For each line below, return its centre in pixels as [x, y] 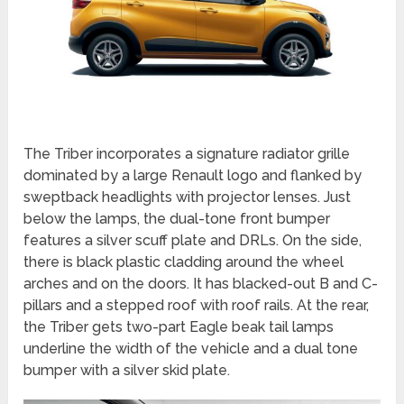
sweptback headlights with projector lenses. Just [188, 197]
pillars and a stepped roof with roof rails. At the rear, [197, 305]
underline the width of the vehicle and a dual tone [191, 348]
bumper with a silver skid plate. [127, 370]
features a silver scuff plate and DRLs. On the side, [193, 240]
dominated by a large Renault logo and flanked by [193, 175]
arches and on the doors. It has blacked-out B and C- [201, 283]
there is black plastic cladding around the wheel [184, 262]
